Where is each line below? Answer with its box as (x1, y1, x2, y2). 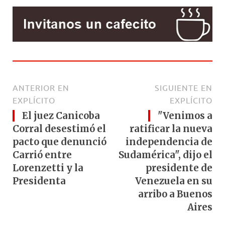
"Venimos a (158, 109, 212, 122)
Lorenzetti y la (13, 162, 83, 174)
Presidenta (13, 175, 66, 187)
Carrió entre (13, 149, 72, 161)
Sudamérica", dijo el (119, 149, 212, 161)
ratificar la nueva (130, 123, 212, 135)
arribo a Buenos (138, 188, 212, 200)
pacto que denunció (13, 136, 106, 148)
